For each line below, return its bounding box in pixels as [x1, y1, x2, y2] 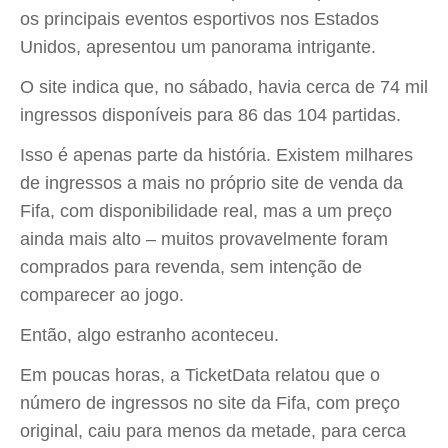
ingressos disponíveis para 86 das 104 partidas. [20, 105, 401, 125]
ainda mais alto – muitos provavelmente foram [20, 229, 388, 249]
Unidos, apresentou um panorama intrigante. [20, 37, 376, 57]
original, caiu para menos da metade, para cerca [20, 421, 406, 441]
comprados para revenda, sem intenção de [20, 257, 362, 277]
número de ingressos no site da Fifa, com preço [20, 393, 400, 413]
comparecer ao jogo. [20, 285, 184, 305]
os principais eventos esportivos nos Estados [20, 9, 379, 29]
